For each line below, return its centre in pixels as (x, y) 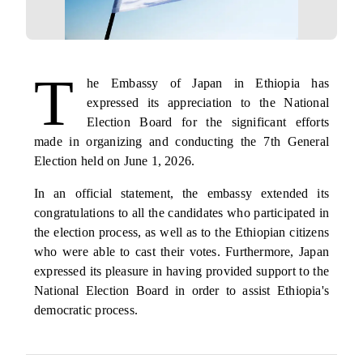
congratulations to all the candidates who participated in (181, 213)
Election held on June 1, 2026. (115, 161)
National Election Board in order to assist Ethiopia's (181, 290)
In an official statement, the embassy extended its (181, 193)
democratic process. (88, 310)
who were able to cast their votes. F (134, 252)
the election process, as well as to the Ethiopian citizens (181, 232)
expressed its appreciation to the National (208, 102)
